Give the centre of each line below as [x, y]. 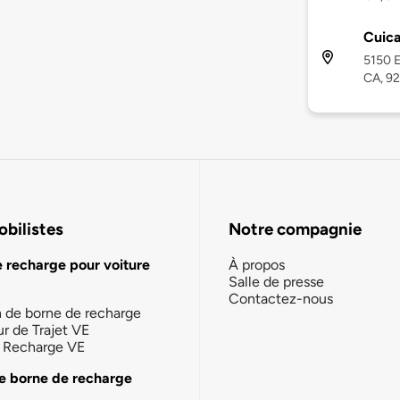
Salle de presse [276, 281]
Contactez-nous [281, 298]
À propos [257, 264]
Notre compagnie [295, 229]
